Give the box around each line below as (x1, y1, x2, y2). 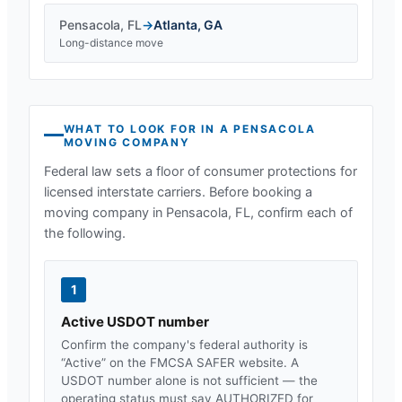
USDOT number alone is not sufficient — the (61, 372, 318, 388)
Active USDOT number (61, 312, 209, 330)
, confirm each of (250, 204, 353, 221)
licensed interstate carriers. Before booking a (44, 183, 312, 200)
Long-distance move (59, 35, 163, 49)
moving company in (44, 204, 166, 221)
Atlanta (153, 16, 197, 32)
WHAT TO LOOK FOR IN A (63, 121, 234, 135)
